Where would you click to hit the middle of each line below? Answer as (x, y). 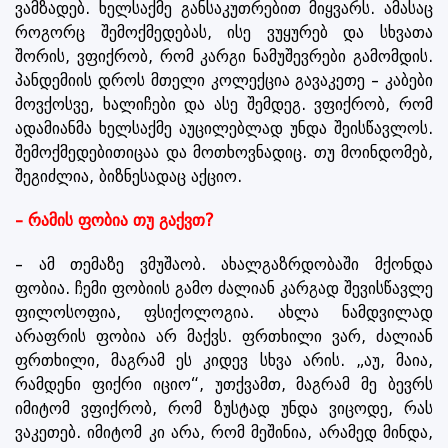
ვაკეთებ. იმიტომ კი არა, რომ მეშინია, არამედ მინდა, (224, 432)
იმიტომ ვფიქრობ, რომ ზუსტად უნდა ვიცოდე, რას (224, 408)
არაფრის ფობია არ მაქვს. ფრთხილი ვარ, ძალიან (224, 336)
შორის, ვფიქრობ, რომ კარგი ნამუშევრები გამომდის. (224, 56)
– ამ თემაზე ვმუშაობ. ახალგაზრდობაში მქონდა (224, 264)
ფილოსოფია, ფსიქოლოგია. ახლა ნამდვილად (224, 312)
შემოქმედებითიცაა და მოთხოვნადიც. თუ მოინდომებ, (224, 152)
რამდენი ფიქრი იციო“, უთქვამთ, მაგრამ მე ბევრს (224, 384)
